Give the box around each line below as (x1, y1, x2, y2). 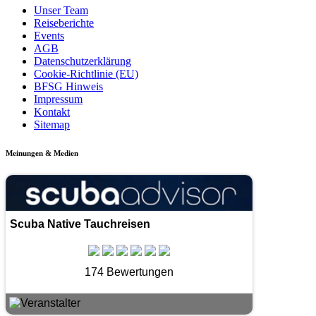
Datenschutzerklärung (34, 54, 131, 67)
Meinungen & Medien (6, 148, 78, 157)
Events (34, 29, 64, 42)
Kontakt (34, 105, 70, 118)
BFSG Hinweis (34, 80, 103, 92)
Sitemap (34, 118, 70, 130)
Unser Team (34, 4, 88, 16)
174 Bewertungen (85, 266, 174, 279)
